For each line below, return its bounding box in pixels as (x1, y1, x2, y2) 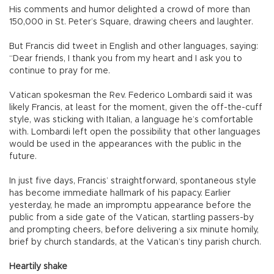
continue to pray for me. (9, 66, 110, 75)
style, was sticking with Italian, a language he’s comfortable (9, 115, 253, 124)
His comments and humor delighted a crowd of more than (9, 5, 250, 14)
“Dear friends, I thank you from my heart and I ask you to (9, 54, 242, 63)
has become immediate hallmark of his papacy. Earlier (9, 188, 231, 198)
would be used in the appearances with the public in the (9, 139, 242, 149)
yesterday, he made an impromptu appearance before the (9, 201, 251, 210)
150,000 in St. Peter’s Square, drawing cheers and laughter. (9, 17, 253, 26)
